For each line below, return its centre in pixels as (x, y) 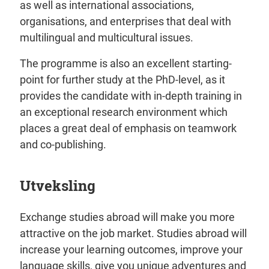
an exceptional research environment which (124, 112)
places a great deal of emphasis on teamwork (128, 128)
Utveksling (58, 186)
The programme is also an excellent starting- (126, 64)
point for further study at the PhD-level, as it (122, 80)
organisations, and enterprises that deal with (125, 22)
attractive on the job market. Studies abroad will (133, 234)
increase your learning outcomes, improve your (131, 250)
